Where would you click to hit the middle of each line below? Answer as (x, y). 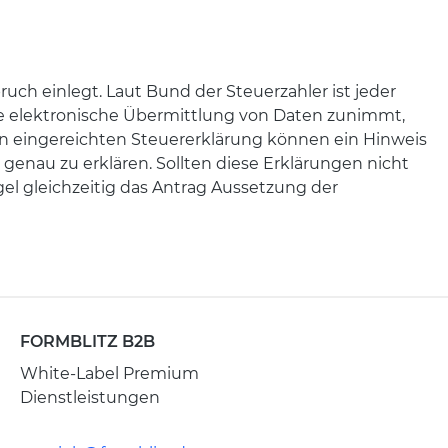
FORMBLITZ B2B (87, 341)
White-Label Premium (109, 373)
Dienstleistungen (90, 397)
